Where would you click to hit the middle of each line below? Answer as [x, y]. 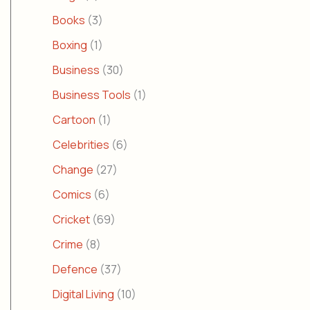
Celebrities [81, 145]
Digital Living [83, 294]
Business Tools [92, 95]
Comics [72, 195]
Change [73, 170]
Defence [75, 270]
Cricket [71, 220]
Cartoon [74, 120]
